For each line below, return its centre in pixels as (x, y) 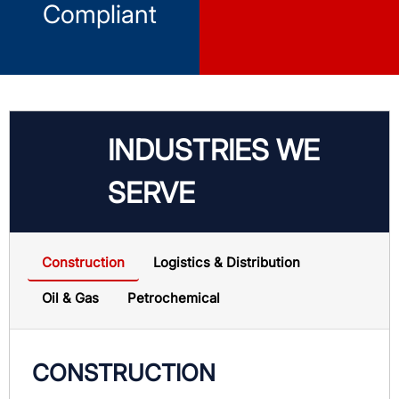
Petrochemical (174, 297)
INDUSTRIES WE (214, 150)
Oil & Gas (70, 297)
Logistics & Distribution (227, 262)
